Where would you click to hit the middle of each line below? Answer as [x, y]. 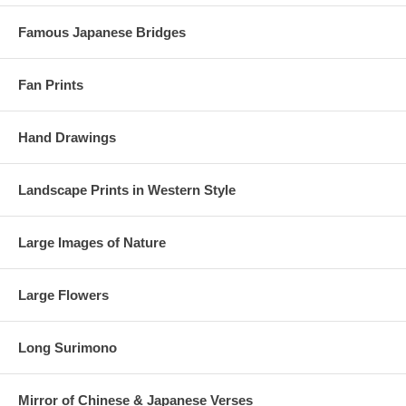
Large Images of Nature [92, 242]
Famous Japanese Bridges [102, 32]
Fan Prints [51, 84]
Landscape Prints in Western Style [127, 189]
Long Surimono [68, 347]
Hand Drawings [67, 137]
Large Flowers [63, 295]
